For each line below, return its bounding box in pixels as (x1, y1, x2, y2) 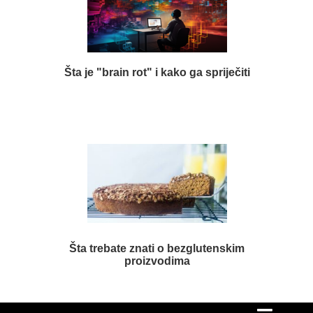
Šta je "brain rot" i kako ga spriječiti (64, 66, 250, 78)
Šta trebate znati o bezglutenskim (69, 242, 245, 254)
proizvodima (124, 254, 190, 267)
